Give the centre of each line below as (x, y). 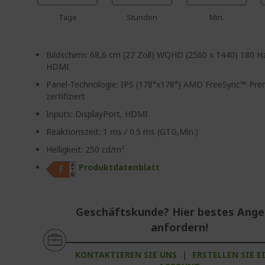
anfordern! (179, 227)
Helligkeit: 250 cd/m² (86, 149)
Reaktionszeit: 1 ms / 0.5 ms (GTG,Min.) (122, 132)
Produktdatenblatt (119, 167)
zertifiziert (66, 96)
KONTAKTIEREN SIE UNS (126, 255)
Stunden (142, 17)
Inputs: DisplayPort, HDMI (97, 114)
